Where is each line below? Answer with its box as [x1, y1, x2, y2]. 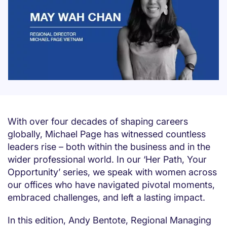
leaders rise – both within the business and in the [8, 141, 210, 153]
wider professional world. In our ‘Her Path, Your [8, 154, 207, 165]
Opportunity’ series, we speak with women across [8, 167, 217, 178]
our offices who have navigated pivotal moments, [8, 179, 215, 191]
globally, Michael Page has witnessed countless [8, 129, 206, 140]
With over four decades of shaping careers [8, 116, 188, 127]
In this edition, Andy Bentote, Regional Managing [8, 215, 211, 226]
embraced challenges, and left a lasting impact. [8, 192, 205, 203]
